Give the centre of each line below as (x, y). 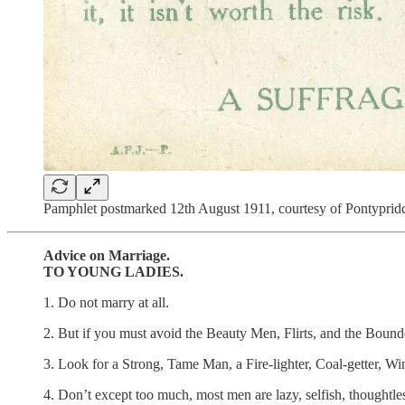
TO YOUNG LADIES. (113, 271)
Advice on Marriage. (107, 255)
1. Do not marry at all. (106, 302)
